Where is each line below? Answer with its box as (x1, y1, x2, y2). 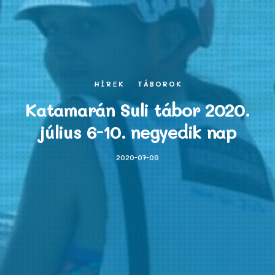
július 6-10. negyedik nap (39, 120, 236, 143)
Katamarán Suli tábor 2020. (25, 98, 250, 121)
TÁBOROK (137, 79, 182, 88)
